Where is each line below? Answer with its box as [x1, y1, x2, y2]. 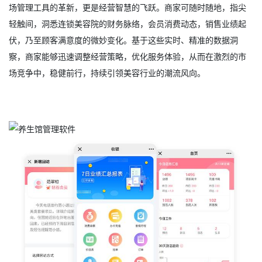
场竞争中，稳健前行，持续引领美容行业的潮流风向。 [9, 67, 205, 78]
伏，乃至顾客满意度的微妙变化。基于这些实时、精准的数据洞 [9, 34, 238, 46]
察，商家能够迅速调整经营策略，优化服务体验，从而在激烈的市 [9, 50, 246, 62]
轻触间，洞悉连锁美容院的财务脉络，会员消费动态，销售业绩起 [9, 18, 246, 29]
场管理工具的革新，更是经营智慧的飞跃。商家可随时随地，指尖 [9, 1, 246, 13]
